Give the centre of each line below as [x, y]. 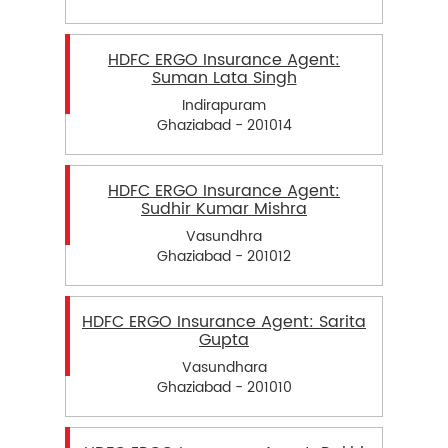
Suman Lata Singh [224, 77]
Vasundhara [224, 368]
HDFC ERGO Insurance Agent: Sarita [224, 321]
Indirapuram [224, 105]
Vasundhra [224, 236]
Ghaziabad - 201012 [224, 256]
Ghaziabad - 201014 [224, 125]
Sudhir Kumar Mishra [224, 208]
